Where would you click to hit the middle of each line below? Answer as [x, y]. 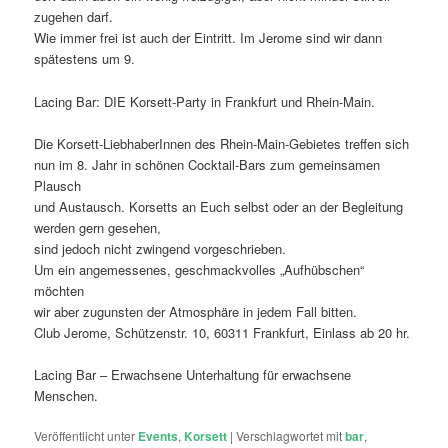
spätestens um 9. [85, 59]
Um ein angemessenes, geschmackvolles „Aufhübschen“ [199, 269]
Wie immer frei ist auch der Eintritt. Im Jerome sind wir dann [208, 38]
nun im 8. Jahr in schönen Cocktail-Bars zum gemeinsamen [207, 164]
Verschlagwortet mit [289, 435]
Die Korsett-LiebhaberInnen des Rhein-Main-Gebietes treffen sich [222, 143]
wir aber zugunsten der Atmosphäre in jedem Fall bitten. [196, 311]
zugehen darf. [74, 17]
